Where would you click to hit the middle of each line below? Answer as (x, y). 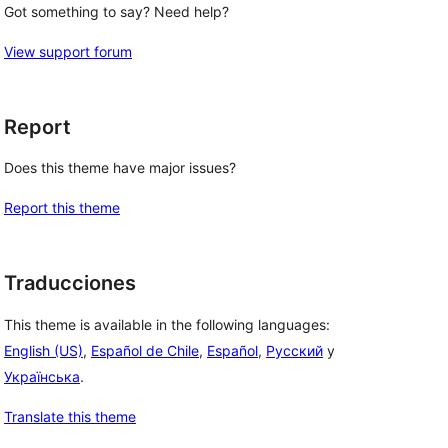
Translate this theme (70, 417)
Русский (294, 351)
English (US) (43, 351)
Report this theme (62, 208)
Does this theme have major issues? (120, 168)
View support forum (68, 51)
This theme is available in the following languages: (167, 325)
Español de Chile (145, 351)
